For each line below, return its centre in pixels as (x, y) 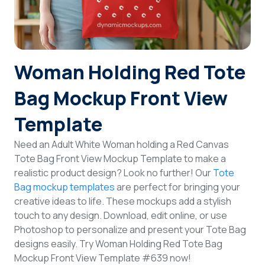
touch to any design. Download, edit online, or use (121, 215)
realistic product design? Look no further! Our (114, 173)
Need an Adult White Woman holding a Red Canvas (122, 144)
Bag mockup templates (64, 187)
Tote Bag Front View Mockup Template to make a (120, 159)
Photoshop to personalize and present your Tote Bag (130, 230)
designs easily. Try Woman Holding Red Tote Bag (118, 244)
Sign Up (132, 54)
